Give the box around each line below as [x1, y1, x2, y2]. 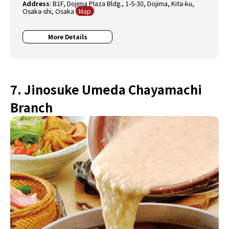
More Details [48, 32, 87, 41]
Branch [10, 98, 53, 117]
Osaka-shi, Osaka [22, 6, 76, 16]
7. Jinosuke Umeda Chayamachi [10, 80, 202, 99]
